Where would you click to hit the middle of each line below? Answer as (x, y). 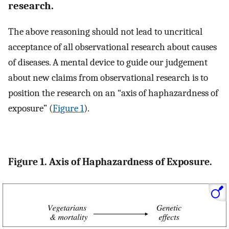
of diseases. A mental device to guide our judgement (108, 63)
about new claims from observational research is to (108, 78)
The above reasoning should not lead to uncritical (105, 32)
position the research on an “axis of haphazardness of (113, 93)
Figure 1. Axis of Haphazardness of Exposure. (110, 162)
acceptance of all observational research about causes (112, 47)
